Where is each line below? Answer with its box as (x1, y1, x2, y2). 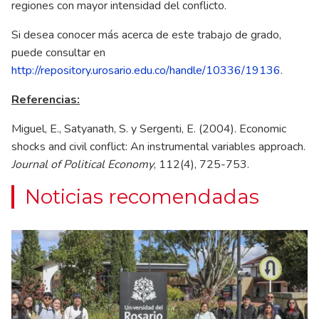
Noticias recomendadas (25, 184, 259, 209)
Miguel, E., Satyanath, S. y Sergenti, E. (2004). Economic (11, 120, 286, 137)
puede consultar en (11, 44, 105, 61)
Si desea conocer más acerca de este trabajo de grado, (11, 26, 281, 43)
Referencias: (11, 91, 80, 108)
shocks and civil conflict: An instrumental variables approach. (11, 138, 305, 155)
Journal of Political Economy (11, 156, 154, 172)
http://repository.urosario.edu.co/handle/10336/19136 (11, 62, 281, 78)
